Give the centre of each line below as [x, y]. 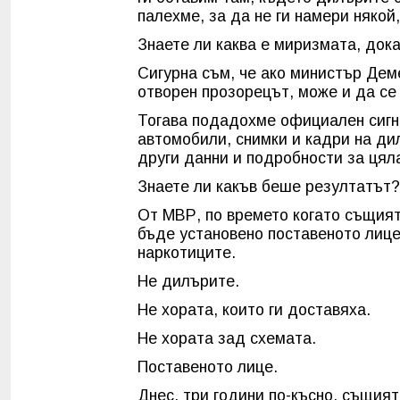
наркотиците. [187, 253]
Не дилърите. [188, 282]
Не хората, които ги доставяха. [254, 310]
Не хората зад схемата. [227, 339]
